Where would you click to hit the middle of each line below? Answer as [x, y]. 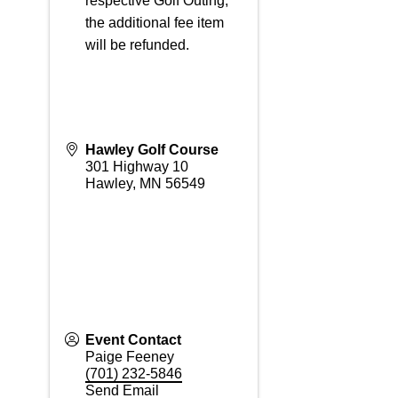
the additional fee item [154, 23]
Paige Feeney [129, 357]
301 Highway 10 [136, 167]
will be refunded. [137, 45]
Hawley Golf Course [151, 150]
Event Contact [133, 340]
